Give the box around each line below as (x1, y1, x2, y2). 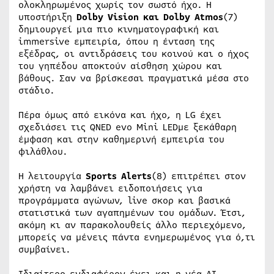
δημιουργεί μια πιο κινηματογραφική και (18, 23, 219, 37)
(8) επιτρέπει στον (152, 169, 246, 183)
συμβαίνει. (18, 243, 70, 257)
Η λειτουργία (18, 169, 86, 183)
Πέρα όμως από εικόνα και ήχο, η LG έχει (18, 108, 221, 122)
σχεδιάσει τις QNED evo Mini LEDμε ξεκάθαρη (18, 120, 237, 135)
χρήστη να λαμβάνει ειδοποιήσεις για (18, 182, 202, 196)
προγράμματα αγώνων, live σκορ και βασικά (18, 194, 231, 208)
